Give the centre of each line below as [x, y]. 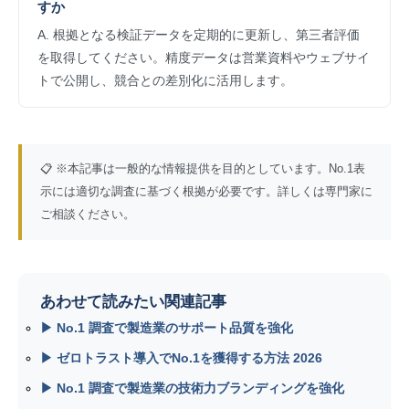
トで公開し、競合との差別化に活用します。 [165, 81]
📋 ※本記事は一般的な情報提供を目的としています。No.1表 [203, 169]
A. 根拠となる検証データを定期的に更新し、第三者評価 [199, 35]
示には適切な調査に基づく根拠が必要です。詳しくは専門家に [206, 192]
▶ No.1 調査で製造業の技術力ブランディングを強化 [192, 388]
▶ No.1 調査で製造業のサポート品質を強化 [167, 328]
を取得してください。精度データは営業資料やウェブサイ [204, 58]
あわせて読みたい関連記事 [133, 302]
